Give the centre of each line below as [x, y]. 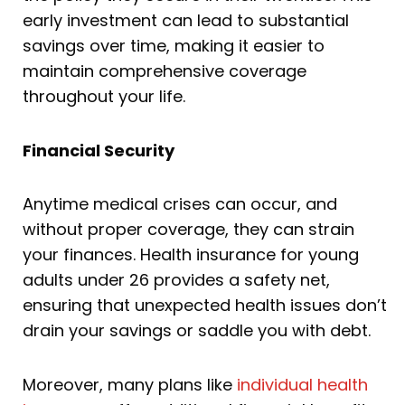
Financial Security [99, 150]
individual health [302, 384]
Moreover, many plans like [130, 384]
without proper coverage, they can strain [188, 230]
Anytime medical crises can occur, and [180, 204]
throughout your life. [104, 97]
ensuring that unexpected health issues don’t [205, 306]
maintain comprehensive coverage [165, 71]
